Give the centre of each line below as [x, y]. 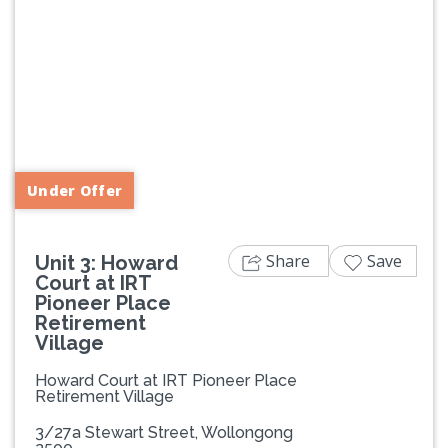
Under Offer [75, 190]
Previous [77, 125]
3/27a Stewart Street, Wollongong [164, 432]
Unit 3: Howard [106, 263]
